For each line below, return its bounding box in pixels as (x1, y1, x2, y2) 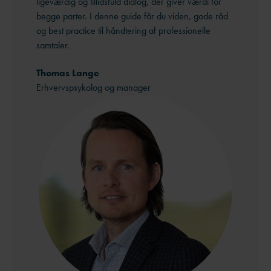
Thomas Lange (36, 67, 99, 80)
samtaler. (36, 38, 70, 51)
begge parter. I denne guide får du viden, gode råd (36, 9, 228, 22)
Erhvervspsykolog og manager (36, 81, 151, 94)
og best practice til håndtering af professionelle (36, 24, 211, 37)
